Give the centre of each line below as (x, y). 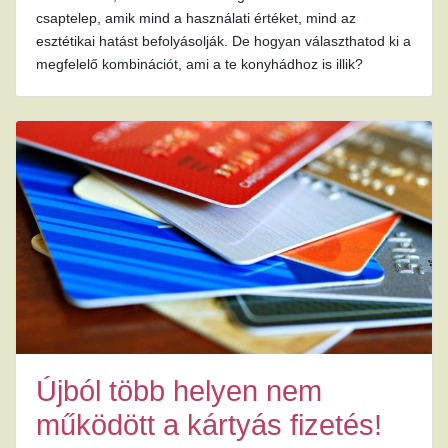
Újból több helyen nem (179, 391)
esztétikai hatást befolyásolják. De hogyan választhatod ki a (223, 40)
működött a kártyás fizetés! (209, 425)
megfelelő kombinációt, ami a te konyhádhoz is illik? (199, 63)
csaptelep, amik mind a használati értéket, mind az (196, 17)
